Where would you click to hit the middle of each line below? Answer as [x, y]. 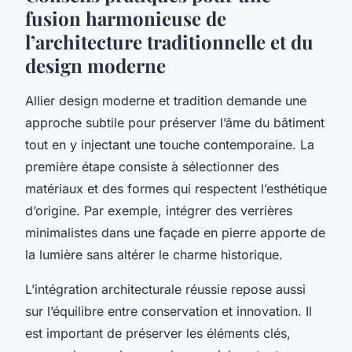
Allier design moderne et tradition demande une [166, 100]
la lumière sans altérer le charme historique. [154, 254]
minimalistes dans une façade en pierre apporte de [175, 232]
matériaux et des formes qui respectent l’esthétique [176, 188]
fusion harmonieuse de [126, 18]
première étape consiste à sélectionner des [152, 166]
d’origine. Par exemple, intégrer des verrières [159, 210]
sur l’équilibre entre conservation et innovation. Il [169, 311]
